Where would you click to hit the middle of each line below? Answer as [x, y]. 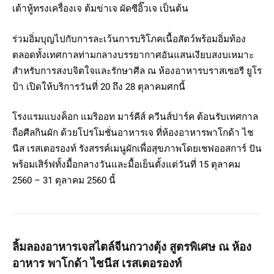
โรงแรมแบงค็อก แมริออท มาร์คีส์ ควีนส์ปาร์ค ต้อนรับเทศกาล [135, 117]
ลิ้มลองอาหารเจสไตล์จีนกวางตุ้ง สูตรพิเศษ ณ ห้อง [132, 247]
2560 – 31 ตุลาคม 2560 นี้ [64, 181]
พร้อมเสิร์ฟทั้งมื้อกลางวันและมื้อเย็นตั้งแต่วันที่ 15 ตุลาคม [126, 165]
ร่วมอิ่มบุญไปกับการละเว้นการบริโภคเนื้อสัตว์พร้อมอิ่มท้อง [129, 39]
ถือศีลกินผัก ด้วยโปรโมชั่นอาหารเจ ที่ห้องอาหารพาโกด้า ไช [133, 133]
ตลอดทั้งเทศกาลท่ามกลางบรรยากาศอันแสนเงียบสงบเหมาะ [133, 55]
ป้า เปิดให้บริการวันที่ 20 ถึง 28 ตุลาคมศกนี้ [99, 87]
